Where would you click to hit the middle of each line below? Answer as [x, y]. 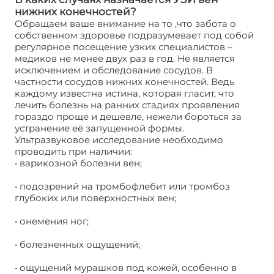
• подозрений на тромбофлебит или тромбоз [122, 186]
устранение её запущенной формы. [99, 128]
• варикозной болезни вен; [78, 163]
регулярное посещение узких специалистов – [124, 46]
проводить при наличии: [73, 151]
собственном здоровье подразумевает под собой [134, 35]
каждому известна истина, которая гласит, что [124, 93]
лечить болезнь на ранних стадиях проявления [127, 105]
